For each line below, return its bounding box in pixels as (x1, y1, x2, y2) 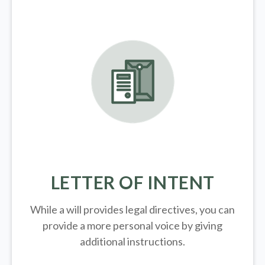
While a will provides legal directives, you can (30, 203, 235, 216)
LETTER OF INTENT (50, 172, 215, 193)
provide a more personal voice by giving (43, 219, 222, 232)
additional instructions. (80, 235, 185, 248)
